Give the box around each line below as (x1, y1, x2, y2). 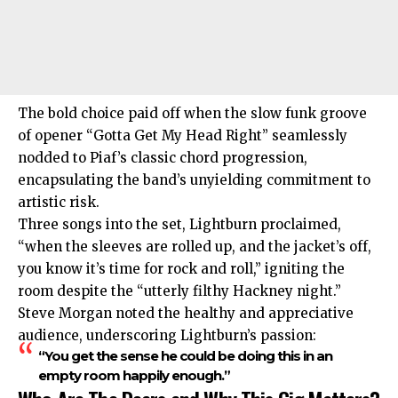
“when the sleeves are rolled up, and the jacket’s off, (18, 237, 371, 255)
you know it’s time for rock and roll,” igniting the (18, 259, 345, 277)
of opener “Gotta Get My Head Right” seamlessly (18, 126, 347, 144)
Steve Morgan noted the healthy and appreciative (18, 304, 354, 322)
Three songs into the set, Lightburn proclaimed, (18, 215, 341, 233)
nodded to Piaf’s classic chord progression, (18, 148, 307, 166)
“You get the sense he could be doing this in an (37, 346, 332, 364)
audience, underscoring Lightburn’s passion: (18, 326, 316, 344)
